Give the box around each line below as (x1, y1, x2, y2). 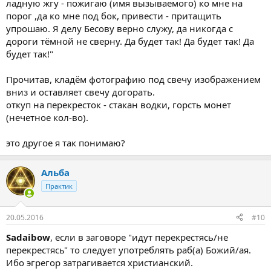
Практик (45, 181, 73, 191)
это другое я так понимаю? (6, 137, 125, 149)
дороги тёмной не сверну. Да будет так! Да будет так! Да (6, 35, 254, 47)
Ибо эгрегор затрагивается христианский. (6, 256, 193, 269)
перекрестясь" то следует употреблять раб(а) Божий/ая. (6, 243, 251, 256)
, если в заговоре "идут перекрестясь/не (50, 230, 228, 243)
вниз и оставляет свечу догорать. (6, 86, 155, 98)
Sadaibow (6, 230, 50, 243)
